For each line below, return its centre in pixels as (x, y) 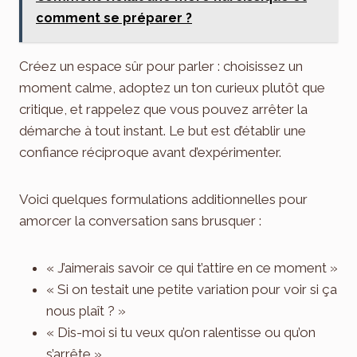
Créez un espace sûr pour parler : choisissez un (161, 66)
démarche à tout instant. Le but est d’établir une (163, 130)
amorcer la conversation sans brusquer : (140, 220)
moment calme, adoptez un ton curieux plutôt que (172, 87)
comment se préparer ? (114, 18)
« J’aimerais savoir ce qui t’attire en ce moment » (192, 267)
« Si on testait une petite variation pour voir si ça (192, 289)
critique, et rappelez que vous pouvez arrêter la (163, 109)
